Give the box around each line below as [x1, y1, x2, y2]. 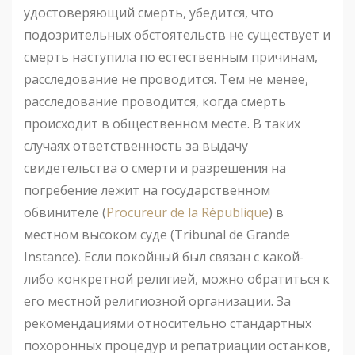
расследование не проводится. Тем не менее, [24, 71, 308, 89]
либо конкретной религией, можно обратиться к [24, 270, 330, 288]
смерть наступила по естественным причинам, [24, 48, 318, 67]
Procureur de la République [106, 204, 269, 222]
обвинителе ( [24, 204, 106, 222]
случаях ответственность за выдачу [24, 137, 248, 155]
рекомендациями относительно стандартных [24, 315, 311, 333]
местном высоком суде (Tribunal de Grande [24, 226, 290, 244]
